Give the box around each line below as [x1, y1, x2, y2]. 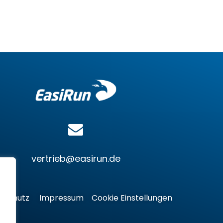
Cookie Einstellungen [92, 192, 172, 204]
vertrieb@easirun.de [31, 152, 120, 165]
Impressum [39, 192, 84, 204]
